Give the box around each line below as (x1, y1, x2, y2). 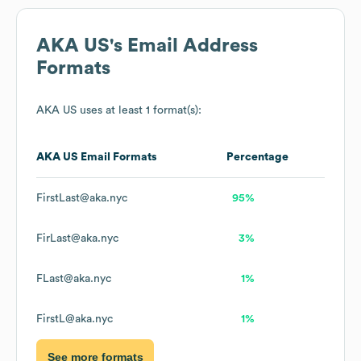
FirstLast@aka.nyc (36, 193, 127, 205)
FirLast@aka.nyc (36, 233, 118, 245)
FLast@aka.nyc (36, 273, 111, 285)
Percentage (226, 151, 288, 164)
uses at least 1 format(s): (77, 105, 201, 117)
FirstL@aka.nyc (36, 313, 113, 326)
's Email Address (110, 36, 258, 56)
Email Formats (78, 151, 157, 164)
